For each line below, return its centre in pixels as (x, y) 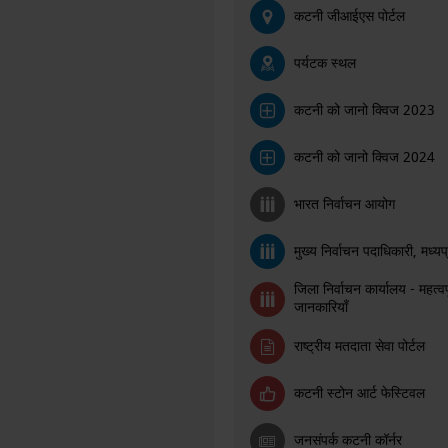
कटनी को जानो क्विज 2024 (364, 157)
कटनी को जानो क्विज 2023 (364, 110)
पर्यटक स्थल (324, 63)
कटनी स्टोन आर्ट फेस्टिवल (359, 393)
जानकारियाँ (320, 307)
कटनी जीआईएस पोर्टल (349, 16)
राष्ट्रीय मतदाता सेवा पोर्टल (359, 346)
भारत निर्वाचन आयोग (344, 204)
